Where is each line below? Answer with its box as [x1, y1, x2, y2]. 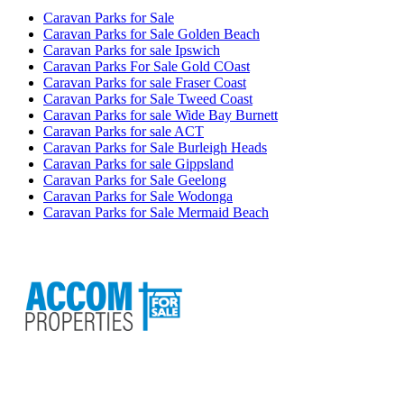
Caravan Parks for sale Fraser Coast [43, 74, 246, 90]
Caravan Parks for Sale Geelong [43, 171, 226, 188]
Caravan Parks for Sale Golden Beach [43, 25, 260, 41]
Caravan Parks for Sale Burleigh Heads [43, 139, 267, 155]
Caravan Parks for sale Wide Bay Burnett [43, 106, 278, 123]
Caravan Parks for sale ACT [43, 123, 204, 139]
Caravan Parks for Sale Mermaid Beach [43, 204, 269, 220]
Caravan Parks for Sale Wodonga [43, 188, 233, 204]
